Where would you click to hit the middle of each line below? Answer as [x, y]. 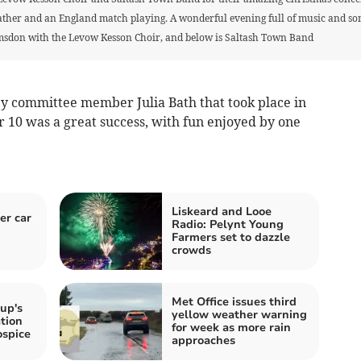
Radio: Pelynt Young [228, 224]
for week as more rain [231, 328]
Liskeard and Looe [222, 212]
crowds [191, 250]
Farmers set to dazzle [231, 237]
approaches [203, 340]
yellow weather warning [239, 315]
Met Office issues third [234, 302]
